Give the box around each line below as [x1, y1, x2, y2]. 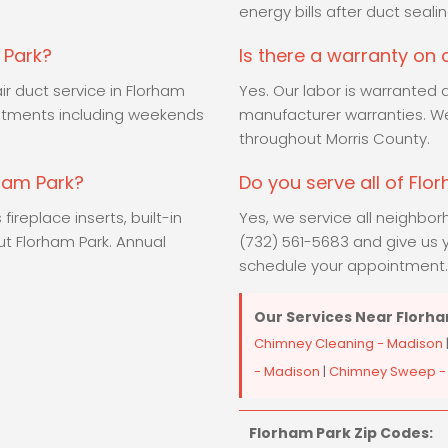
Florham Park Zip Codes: [249, 423, 433, 444]
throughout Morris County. [239, 128, 430, 150]
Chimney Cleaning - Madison [254, 334, 443, 354]
